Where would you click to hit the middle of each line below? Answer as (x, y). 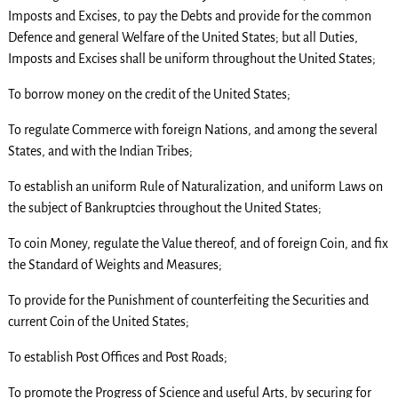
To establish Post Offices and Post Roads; (117, 358)
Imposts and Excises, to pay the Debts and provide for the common (189, 16)
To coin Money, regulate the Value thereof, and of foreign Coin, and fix (198, 244)
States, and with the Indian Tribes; (100, 151)
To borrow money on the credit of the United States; (149, 95)
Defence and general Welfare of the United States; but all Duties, (183, 38)
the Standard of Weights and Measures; (115, 265)
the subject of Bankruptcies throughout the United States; (164, 208)
